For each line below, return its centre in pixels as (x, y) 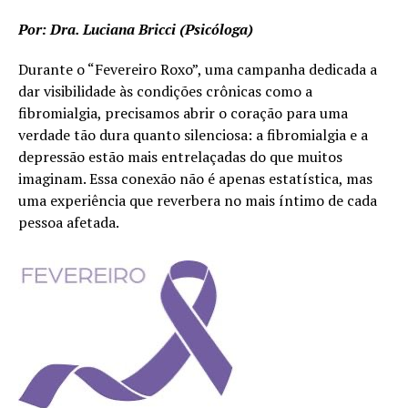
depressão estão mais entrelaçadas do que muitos (180, 157)
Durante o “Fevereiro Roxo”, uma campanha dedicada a (198, 70)
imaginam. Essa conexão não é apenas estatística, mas (195, 179)
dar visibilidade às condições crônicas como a (165, 92)
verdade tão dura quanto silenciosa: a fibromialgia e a (193, 135)
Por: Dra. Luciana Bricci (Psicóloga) (136, 30)
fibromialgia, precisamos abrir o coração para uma (183, 113)
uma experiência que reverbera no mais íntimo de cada (198, 201)
